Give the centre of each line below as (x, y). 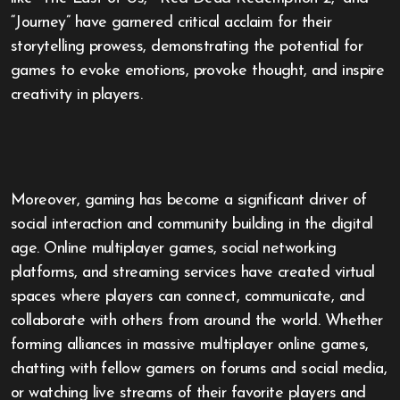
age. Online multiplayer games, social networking (174, 249)
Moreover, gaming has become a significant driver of (189, 200)
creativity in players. (77, 95)
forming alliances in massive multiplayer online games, (190, 345)
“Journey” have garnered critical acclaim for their (171, 23)
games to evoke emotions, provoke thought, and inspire (198, 71)
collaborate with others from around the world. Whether (197, 321)
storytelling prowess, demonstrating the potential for (187, 47)
